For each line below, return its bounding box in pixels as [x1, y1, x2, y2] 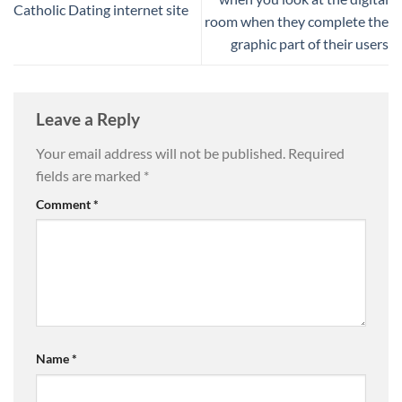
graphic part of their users [231, 34, 389, 52]
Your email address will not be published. [36, 144, 285, 162]
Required [288, 144, 345, 162]
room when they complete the [205, 12, 389, 30]
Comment [36, 196, 93, 212]
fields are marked [36, 166, 144, 184]
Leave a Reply [36, 108, 144, 129]
